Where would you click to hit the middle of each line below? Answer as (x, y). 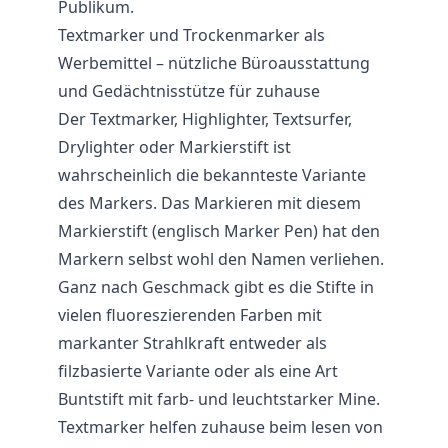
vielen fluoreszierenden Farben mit (190, 315)
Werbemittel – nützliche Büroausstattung (214, 63)
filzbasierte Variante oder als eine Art (198, 371)
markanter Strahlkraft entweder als (192, 343)
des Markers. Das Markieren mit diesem (209, 203)
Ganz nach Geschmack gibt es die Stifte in (216, 287)
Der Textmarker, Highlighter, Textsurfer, (205, 119)
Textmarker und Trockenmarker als (191, 35)
